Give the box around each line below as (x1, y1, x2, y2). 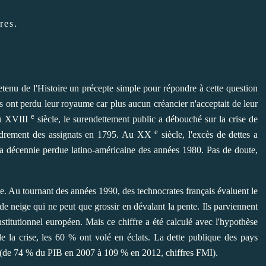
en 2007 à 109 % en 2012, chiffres (62, 248, 196, 258)
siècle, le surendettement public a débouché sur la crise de (34, 114, 258, 125)
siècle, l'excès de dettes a (158, 129, 258, 140)
